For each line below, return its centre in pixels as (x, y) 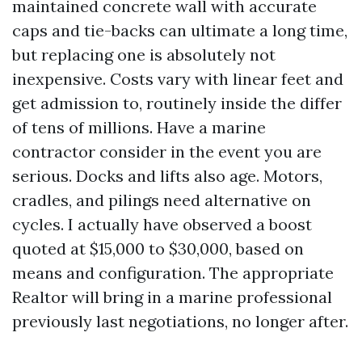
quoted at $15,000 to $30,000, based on (158, 248)
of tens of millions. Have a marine (139, 127)
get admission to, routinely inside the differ (177, 103)
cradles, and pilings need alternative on (162, 200)
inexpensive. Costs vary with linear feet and (178, 79)
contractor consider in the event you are (167, 152)
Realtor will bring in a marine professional (172, 297)
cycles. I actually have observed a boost (162, 224)
